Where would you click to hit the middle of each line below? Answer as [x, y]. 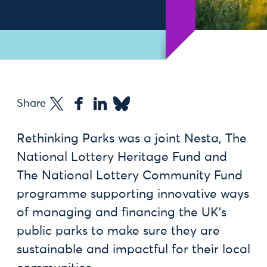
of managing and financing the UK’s [122, 213]
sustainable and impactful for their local [133, 250]
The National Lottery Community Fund [130, 176]
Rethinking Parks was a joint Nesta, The [132, 139]
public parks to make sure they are [118, 232]
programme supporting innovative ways [133, 195]
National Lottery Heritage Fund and [122, 158]
